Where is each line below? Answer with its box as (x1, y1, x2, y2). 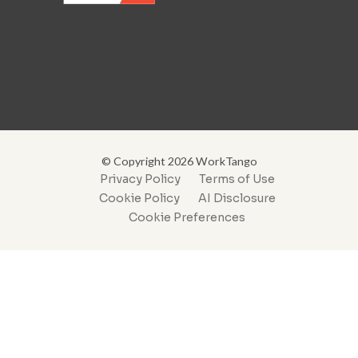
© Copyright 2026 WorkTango (101, 153, 257, 168)
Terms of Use (198, 171, 275, 186)
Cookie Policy (98, 190, 180, 205)
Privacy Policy (99, 171, 181, 186)
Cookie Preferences (129, 209, 245, 225)
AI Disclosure (197, 190, 276, 205)
